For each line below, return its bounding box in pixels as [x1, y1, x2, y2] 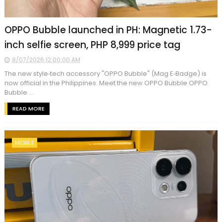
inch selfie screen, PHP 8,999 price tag [4, 38, 180, 52]
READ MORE [12, 104, 45, 112]
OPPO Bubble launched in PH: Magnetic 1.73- [4, 23, 212, 37]
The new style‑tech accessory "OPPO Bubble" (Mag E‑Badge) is [4, 68, 207, 78]
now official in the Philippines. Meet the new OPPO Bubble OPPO [4, 78, 208, 88]
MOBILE [14, 138, 34, 147]
